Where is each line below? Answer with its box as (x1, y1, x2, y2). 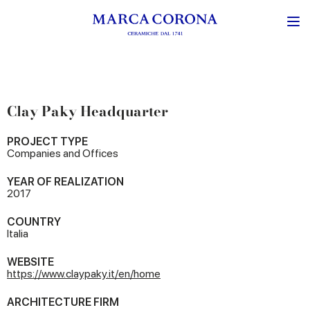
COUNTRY (7, 215, 61, 228)
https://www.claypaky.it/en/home (7, 267, 161, 280)
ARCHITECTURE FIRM (7, 295, 119, 309)
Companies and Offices (7, 147, 118, 160)
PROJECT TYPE (7, 135, 88, 148)
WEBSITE (7, 255, 54, 268)
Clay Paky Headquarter (7, 100, 168, 122)
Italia (7, 227, 28, 240)
